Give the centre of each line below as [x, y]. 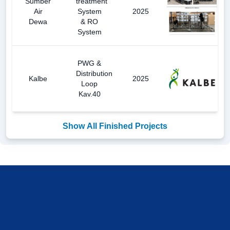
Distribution [94, 73]
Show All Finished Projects [115, 126]
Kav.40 [89, 94]
